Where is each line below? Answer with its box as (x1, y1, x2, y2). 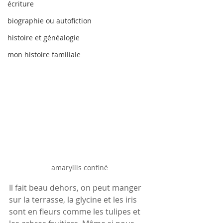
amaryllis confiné (51, 163, 108, 173)
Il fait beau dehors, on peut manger (9, 182, 143, 194)
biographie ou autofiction (7, 16, 92, 25)
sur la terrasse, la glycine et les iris (9, 194, 139, 206)
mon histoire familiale (7, 50, 81, 59)
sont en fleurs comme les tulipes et (9, 206, 142, 218)
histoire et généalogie (7, 33, 80, 42)
